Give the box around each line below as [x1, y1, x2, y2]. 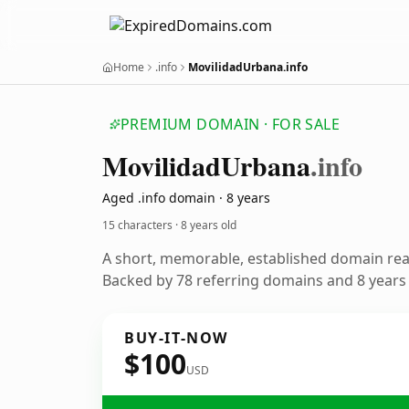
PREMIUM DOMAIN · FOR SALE [121, 114, 340, 134]
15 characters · [102, 217, 181, 233]
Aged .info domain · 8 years [102, 189, 270, 206]
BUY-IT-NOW [124, 328, 228, 348]
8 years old [181, 217, 236, 233]
